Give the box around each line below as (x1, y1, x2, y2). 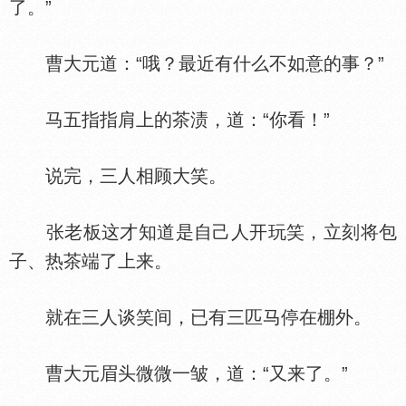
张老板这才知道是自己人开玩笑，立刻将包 (9, 222, 397, 242)
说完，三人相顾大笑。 (9, 166, 227, 186)
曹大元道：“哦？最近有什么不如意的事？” (9, 53, 384, 73)
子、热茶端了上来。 (9, 251, 172, 271)
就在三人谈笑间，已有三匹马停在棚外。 (9, 307, 372, 327)
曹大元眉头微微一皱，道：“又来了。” (9, 363, 348, 383)
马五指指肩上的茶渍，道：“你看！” (9, 110, 330, 130)
